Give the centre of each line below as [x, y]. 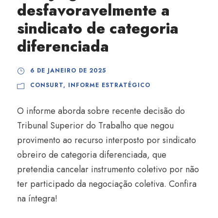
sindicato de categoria [98, 28]
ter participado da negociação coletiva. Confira [107, 184]
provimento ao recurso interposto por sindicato [107, 140]
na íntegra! [37, 199]
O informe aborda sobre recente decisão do [101, 111]
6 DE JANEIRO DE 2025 [68, 71]
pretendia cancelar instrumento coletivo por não [108, 169]
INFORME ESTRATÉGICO [109, 85]
